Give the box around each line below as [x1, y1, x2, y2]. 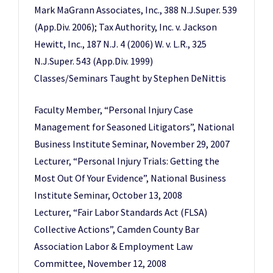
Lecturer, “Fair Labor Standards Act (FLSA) [34, 206, 207, 218]
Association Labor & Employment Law [34, 240, 193, 252]
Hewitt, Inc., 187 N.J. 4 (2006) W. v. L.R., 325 [34, 38, 207, 50]
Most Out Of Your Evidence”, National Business [34, 172, 226, 184]
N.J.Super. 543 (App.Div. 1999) [34, 55, 153, 67]
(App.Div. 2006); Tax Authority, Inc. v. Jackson [34, 21, 217, 33]
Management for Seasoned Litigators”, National [34, 121, 235, 133]
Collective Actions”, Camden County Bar [34, 223, 199, 235]
